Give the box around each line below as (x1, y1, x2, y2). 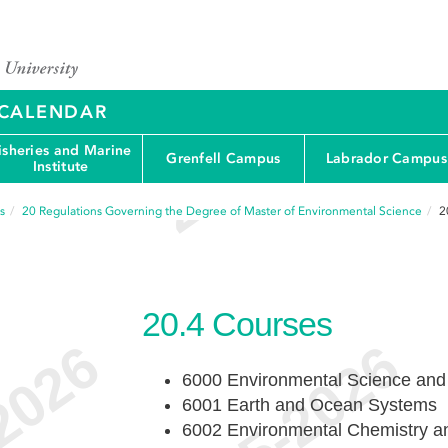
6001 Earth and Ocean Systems (181, 395, 437, 415)
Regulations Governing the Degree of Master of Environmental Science (39, 204, 422, 218)
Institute (32, 158, 89, 175)
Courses (211, 305, 332, 343)
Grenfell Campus (166, 150, 281, 167)
